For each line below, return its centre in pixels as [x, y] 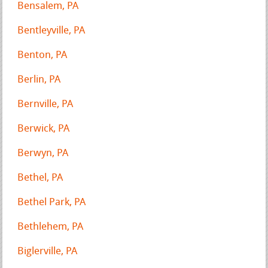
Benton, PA [42, 55]
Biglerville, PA [48, 251]
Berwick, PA [44, 129]
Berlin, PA [39, 80]
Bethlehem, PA [51, 227]
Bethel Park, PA [52, 202]
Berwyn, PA [43, 153]
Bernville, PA [45, 104]
